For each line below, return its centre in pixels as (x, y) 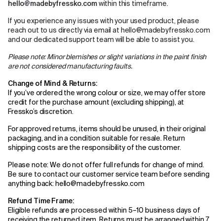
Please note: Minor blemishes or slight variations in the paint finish (107, 57)
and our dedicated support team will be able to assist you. (101, 40)
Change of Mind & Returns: (53, 84)
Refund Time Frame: (41, 201)
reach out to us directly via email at (64, 31)
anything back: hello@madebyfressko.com (76, 184)
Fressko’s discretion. (41, 112)
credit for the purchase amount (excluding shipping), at (96, 103)
